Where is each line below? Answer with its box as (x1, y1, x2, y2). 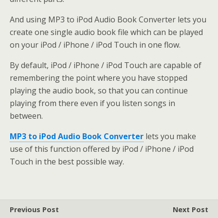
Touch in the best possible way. (10, 156, 124, 167)
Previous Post (10, 205, 59, 214)
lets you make (144, 131, 196, 142)
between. (10, 110, 43, 121)
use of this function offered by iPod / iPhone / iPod (10, 144, 194, 154)
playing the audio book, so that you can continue (10, 85, 188, 96)
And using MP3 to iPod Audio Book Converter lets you (10, 14, 206, 25)
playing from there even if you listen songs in (10, 98, 175, 109)
